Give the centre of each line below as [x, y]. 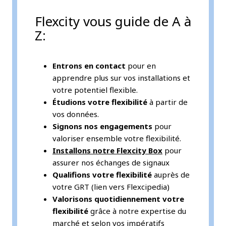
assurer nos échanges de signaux [112, 162]
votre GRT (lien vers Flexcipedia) [111, 186]
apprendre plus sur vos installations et [121, 77]
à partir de [167, 102]
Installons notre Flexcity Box [107, 150]
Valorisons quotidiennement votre [118, 199]
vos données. [76, 114]
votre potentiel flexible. [95, 90]
